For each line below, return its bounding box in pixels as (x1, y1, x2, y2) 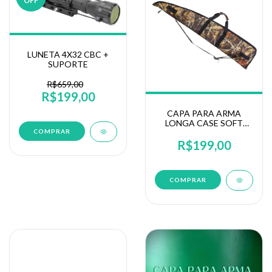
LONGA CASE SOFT (165, 117, 243, 128)
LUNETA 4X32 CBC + (27, 49, 109, 59)
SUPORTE (48, 58, 88, 69)
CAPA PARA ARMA (167, 107, 241, 118)
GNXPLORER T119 (168, 127, 240, 138)
